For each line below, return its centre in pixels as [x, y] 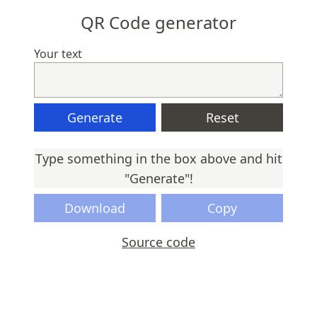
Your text [58, 54]
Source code [158, 242]
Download [95, 208]
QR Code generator [158, 22]
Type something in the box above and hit [158, 158]
